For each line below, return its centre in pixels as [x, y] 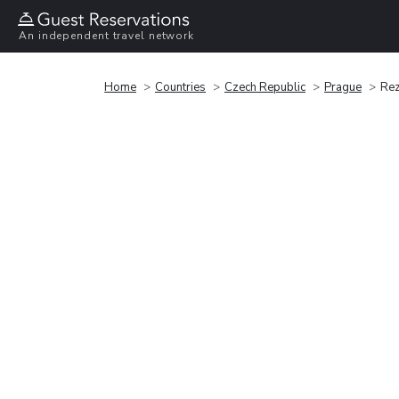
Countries [180, 87]
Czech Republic [265, 87]
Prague [343, 87]
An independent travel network [107, 36]
